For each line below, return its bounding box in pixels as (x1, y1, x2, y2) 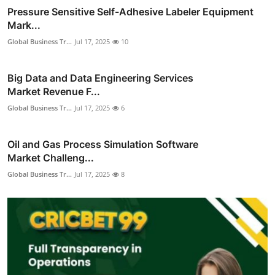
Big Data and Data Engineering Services (7, 71, 193, 84)
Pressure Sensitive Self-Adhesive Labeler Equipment (7, 5, 254, 18)
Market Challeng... (7, 151, 94, 164)
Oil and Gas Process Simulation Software (7, 137, 198, 150)
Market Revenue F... (7, 85, 100, 98)
